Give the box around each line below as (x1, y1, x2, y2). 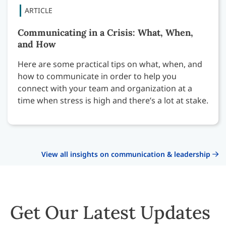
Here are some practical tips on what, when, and (18, 59, 202, 70)
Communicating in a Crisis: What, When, (18, 27, 193, 39)
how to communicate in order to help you (18, 71, 177, 82)
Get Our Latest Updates (10, 201, 210, 224)
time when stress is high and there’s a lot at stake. (18, 95, 208, 106)
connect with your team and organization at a (18, 83, 192, 94)
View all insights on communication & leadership (41, 149, 212, 159)
